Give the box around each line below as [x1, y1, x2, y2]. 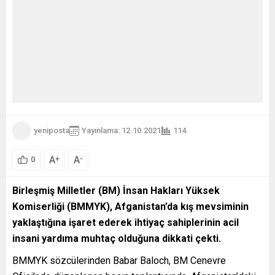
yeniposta [34, 126, 69, 135]
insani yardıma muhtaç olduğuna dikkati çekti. [12, 232, 221, 244]
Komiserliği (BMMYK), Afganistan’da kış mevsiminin [12, 200, 249, 212]
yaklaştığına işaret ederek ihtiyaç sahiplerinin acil [12, 216, 239, 228]
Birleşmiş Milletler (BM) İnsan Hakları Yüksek [12, 184, 220, 196]
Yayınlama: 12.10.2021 [82, 126, 161, 135]
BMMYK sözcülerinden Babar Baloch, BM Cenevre [12, 254, 226, 266]
